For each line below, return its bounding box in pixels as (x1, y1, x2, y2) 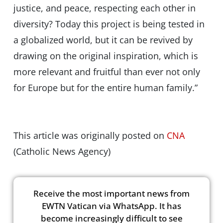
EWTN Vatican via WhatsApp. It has (42, 200, 181, 212)
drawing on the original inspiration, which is (13, 50, 198, 62)
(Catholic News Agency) (13, 145, 111, 158)
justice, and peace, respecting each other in (13, 2, 196, 14)
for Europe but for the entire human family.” (13, 82, 198, 94)
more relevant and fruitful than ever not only (13, 66, 200, 78)
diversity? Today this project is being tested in (13, 18, 205, 30)
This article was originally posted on (13, 129, 167, 142)
